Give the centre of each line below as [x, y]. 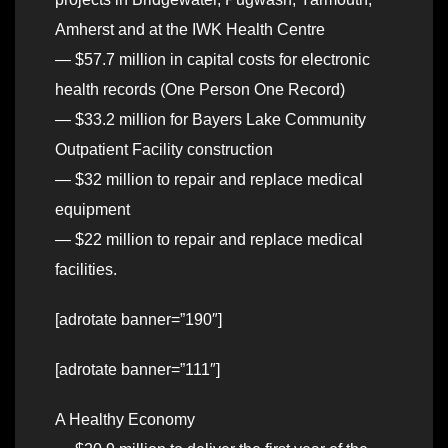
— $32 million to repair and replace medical [209, 180]
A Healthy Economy [125, 420]
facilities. [86, 270]
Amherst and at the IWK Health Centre [190, 30]
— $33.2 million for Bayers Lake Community [210, 120]
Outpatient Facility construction [164, 150]
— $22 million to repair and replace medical [209, 240]
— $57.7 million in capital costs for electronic [212, 60]
